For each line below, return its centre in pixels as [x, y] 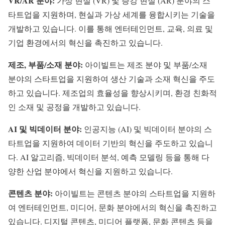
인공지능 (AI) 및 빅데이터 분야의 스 [147, 129]
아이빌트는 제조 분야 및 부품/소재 [145, 65]
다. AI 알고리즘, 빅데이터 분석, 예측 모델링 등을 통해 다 [109, 157]
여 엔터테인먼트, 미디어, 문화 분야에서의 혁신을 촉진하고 [113, 207]
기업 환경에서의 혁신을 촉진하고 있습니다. [85, 43]
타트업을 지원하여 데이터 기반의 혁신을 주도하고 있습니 [110, 143]
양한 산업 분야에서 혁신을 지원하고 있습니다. [90, 171]
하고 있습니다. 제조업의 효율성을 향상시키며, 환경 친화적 [113, 93]
